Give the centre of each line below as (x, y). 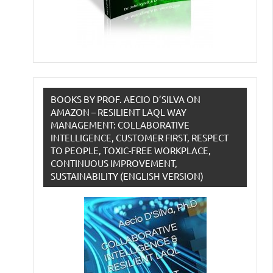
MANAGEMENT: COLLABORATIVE (120, 125)
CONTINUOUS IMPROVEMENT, (114, 163)
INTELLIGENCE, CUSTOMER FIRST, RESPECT (140, 138)
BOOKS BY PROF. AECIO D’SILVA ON (126, 99)
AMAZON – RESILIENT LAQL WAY (119, 112)
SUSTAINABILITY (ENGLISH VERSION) (127, 176)
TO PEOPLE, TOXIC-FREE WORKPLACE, (131, 151)
